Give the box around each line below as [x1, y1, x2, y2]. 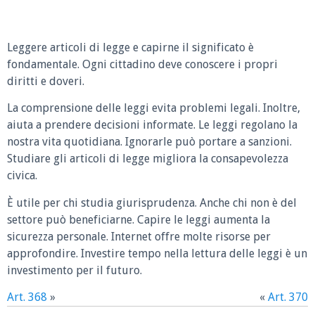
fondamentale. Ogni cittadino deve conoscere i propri [7, 57, 278, 71]
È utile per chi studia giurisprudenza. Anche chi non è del [7, 195, 297, 210]
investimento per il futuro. [7, 263, 142, 277]
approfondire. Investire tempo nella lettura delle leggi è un [7, 246, 307, 260]
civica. [7, 169, 37, 183]
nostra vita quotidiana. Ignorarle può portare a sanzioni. [7, 135, 292, 149]
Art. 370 [268, 290, 308, 304]
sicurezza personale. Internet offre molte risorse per [7, 229, 271, 243]
